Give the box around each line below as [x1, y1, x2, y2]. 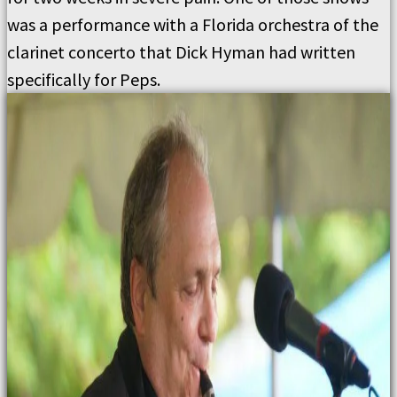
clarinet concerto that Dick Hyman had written [7, 40, 355, 63]
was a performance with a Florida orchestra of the [7, 12, 378, 35]
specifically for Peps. [7, 67, 160, 90]
